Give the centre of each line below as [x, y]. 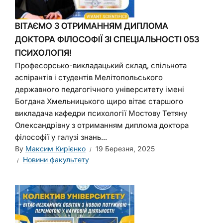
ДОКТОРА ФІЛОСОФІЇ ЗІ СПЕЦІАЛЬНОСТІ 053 [107, 39]
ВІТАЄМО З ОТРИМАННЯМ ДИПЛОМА [92, 26]
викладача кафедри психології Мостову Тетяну [101, 113]
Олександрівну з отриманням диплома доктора [102, 125]
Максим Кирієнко [56, 149]
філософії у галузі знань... [61, 137]
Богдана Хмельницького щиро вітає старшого [99, 101]
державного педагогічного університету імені [100, 89]
